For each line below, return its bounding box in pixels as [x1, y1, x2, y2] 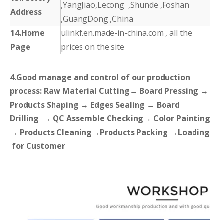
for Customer [10, 140, 73, 151]
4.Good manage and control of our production [10, 71, 190, 82]
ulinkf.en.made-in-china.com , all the [61, 27, 192, 38]
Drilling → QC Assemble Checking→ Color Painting [10, 112, 210, 124]
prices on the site [61, 41, 124, 52]
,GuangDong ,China [61, 13, 133, 24]
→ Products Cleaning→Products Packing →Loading [10, 126, 210, 137]
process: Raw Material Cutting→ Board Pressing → [10, 85, 208, 96]
